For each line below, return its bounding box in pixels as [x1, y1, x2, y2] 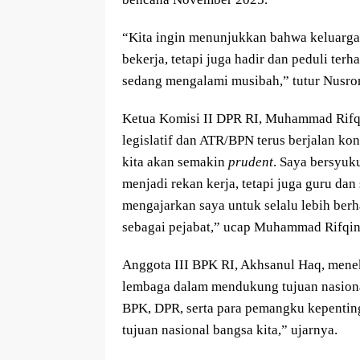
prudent [228, 153, 273, 170]
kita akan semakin [122, 153, 228, 170]
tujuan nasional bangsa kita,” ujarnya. [122, 321, 337, 337]
